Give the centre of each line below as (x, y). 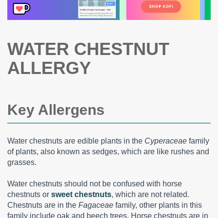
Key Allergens (56, 109)
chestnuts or (29, 194)
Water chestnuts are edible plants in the (76, 141)
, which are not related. (150, 194)
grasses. (22, 162)
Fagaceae (96, 205)
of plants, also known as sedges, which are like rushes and (108, 151)
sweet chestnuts (81, 194)
